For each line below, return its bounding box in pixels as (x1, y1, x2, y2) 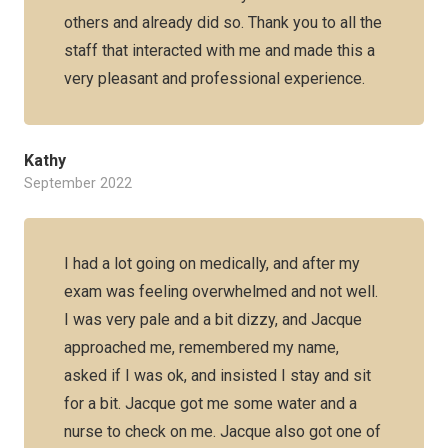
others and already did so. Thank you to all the (64, 13, 382, 32)
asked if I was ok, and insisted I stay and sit (64, 366, 371, 385)
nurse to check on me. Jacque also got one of (64, 422, 381, 441)
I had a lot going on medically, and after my (64, 254, 360, 273)
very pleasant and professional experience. (64, 69, 365, 88)
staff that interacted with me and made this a (64, 41, 375, 60)
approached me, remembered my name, (64, 338, 339, 357)
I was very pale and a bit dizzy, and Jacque (64, 310, 362, 329)
